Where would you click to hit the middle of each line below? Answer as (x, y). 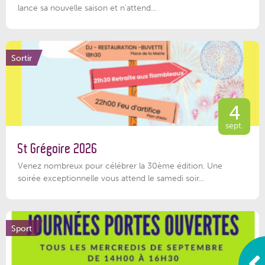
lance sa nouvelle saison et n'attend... (87, 8)
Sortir (22, 58)
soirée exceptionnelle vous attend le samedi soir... (111, 178)
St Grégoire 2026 (58, 149)
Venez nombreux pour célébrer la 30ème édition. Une (120, 165)
